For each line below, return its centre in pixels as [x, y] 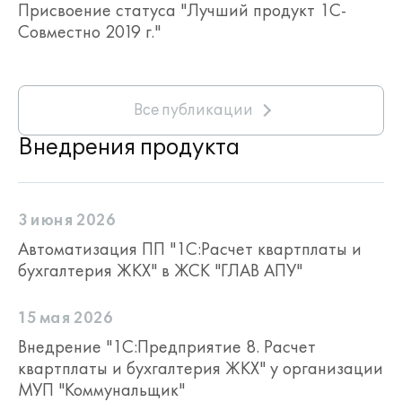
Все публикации [193, 110]
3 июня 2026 [67, 221]
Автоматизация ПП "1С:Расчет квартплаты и [190, 249]
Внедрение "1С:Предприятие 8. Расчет [167, 346]
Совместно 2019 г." [89, 31]
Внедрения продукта [129, 148]
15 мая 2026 [66, 319]
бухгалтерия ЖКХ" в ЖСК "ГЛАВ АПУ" [160, 270]
